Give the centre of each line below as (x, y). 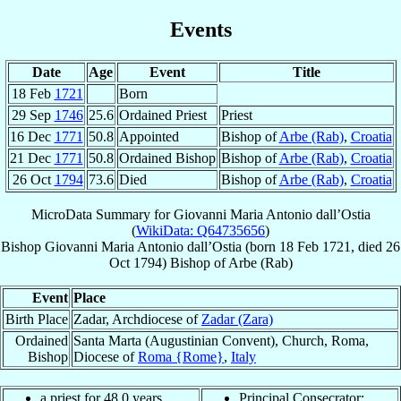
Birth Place (37, 319)
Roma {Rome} (181, 356)
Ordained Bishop (167, 158)
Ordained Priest (162, 115)
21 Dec (32, 158)
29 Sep (33, 115)
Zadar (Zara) (237, 319)
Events (200, 29)
